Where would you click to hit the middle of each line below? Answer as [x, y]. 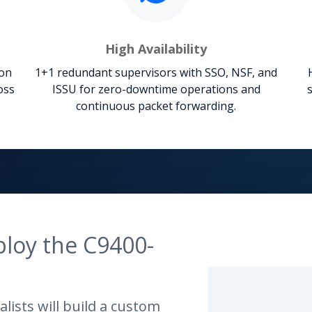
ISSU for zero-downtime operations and [156, 89]
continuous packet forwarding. [156, 106]
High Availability [156, 48]
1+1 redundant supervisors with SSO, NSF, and [156, 72]
